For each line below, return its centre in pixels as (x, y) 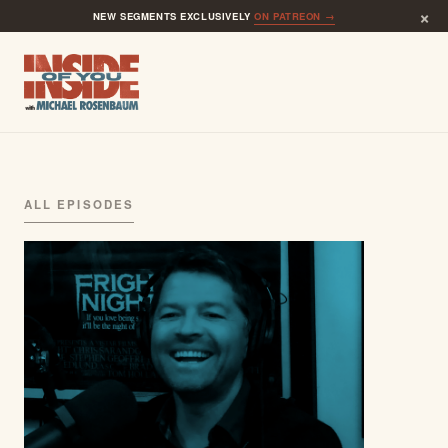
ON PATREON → (295, 16)
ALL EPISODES (79, 204)
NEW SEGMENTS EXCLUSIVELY (173, 16)
